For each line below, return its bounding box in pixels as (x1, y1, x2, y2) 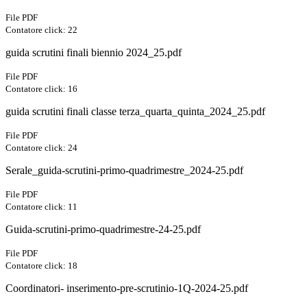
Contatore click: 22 (5, 25, 77, 36)
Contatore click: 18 (5, 260, 77, 271)
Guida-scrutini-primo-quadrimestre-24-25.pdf (5, 223, 201, 236)
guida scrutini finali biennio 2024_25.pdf (5, 47, 182, 59)
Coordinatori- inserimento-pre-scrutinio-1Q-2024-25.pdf (5, 282, 248, 295)
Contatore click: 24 (5, 143, 77, 153)
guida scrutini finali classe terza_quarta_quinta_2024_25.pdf (5, 106, 265, 118)
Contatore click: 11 (5, 201, 77, 212)
